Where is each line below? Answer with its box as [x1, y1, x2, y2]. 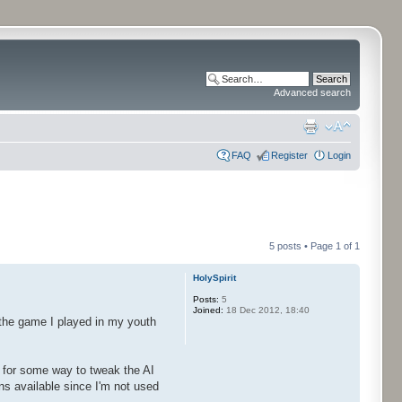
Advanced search [274, 87, 351, 98]
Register [271, 149, 308, 161]
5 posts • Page [269, 240, 336, 251]
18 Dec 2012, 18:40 [223, 305, 310, 315]
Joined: [192, 305, 223, 315]
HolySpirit [192, 273, 236, 283]
